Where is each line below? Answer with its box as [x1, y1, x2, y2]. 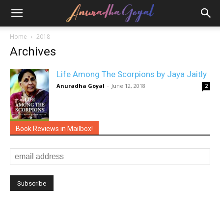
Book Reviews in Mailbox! [16, 125, 93, 133]
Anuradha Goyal [56, 82, 105, 89]
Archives [10, 45, 56, 58]
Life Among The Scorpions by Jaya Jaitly [56, 69, 207, 79]
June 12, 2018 [111, 82, 145, 89]
